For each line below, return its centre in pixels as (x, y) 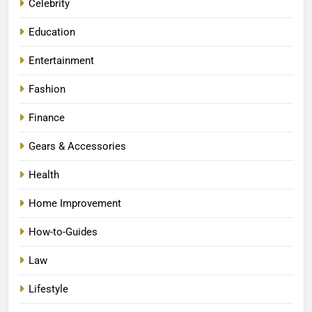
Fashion (47, 89)
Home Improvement (75, 203)
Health (44, 174)
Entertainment (61, 60)
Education (52, 32)
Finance (47, 117)
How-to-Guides (63, 232)
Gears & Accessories (77, 146)
